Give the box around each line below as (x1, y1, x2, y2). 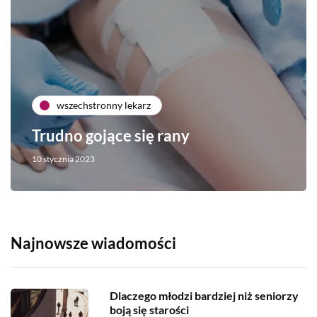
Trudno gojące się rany (32, 125, 190, 145)
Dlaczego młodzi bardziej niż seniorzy (110, 288, 299, 302)
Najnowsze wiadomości (11, 233, 176, 253)
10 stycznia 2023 (32, 153, 95, 164)
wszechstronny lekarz (57, 99, 151, 112)
